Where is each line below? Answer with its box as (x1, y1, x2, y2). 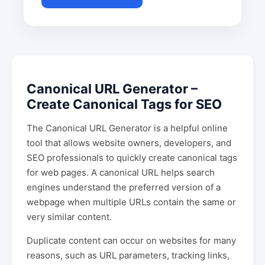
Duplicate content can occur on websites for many (27, 235, 236, 246)
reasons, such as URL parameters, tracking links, (27, 250, 230, 261)
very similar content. (27, 211, 112, 222)
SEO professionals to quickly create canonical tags (27, 152, 237, 163)
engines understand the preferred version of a (27, 182, 221, 193)
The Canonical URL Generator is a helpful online (27, 122, 228, 134)
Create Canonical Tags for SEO (27, 96, 222, 112)
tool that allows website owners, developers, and (27, 137, 231, 148)
